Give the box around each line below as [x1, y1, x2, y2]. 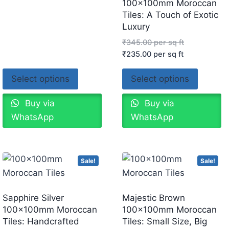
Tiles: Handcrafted [2, 216, 79, 227]
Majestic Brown [122, 193, 185, 203]
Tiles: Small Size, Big [122, 216, 207, 227]
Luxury [122, 21, 150, 32]
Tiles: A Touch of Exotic [122, 9, 218, 20]
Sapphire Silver [2, 193, 64, 203]
